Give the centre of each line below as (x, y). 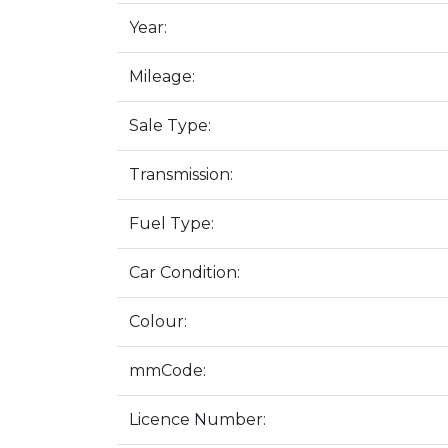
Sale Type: (170, 125)
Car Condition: (184, 272)
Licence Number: (197, 419)
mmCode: (167, 370)
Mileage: (162, 76)
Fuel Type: (171, 223)
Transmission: (181, 174)
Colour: (158, 321)
